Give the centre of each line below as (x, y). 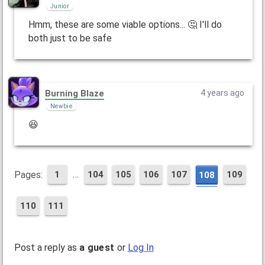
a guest (97, 248)
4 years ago (223, 93)
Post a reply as (46, 248)
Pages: (28, 175)
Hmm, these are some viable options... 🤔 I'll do (125, 25)
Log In (140, 248)
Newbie (61, 106)
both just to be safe (70, 38)
